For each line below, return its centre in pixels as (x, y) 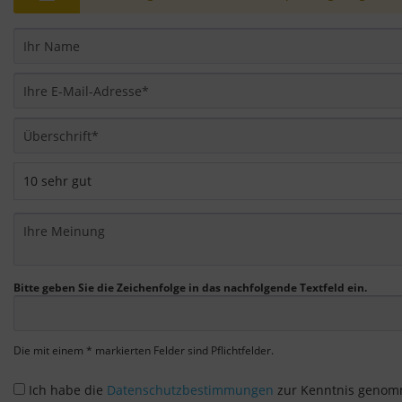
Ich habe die (68, 390)
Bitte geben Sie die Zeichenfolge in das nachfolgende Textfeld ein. (190, 288)
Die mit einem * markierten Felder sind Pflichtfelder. (144, 351)
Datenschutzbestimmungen (190, 390)
